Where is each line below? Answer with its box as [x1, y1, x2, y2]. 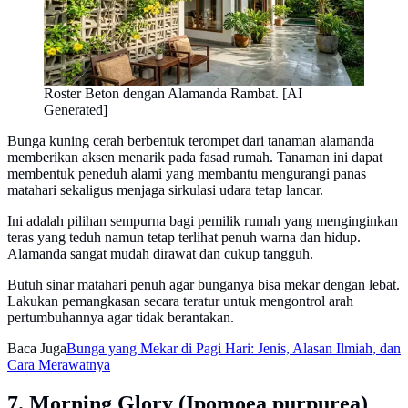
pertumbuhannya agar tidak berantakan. [7, 310, 234, 326]
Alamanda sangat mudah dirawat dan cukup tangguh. [7, 246, 313, 262]
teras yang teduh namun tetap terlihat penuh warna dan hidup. [7, 229, 361, 246]
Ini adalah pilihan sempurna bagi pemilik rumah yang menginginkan [7, 213, 398, 229]
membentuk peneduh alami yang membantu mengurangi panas [7, 166, 366, 182]
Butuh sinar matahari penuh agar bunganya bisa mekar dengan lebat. [7, 277, 400, 293]
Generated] [44, 102, 107, 118]
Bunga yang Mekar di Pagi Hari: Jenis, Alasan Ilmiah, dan [66, 341, 401, 357]
